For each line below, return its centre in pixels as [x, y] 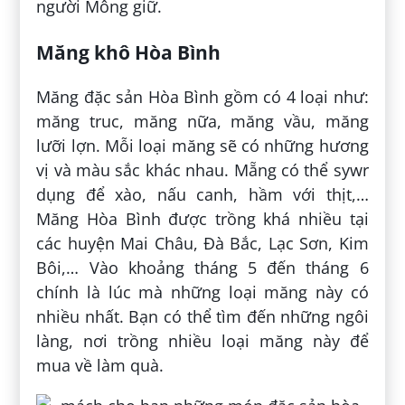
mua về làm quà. [100, 366]
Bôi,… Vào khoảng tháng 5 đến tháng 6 [202, 268]
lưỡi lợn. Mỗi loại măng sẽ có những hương [202, 146]
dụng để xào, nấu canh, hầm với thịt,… [202, 195]
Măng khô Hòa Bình [129, 52]
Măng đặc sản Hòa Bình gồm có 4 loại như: [202, 97]
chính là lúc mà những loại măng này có [202, 292]
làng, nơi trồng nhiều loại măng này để [202, 341]
